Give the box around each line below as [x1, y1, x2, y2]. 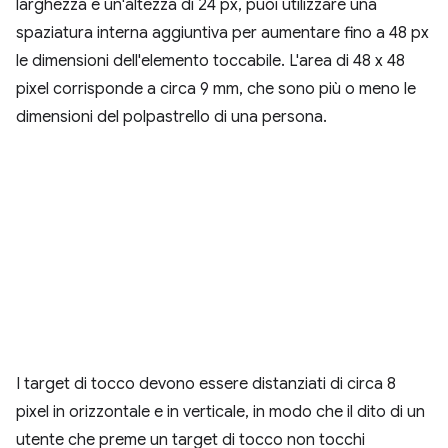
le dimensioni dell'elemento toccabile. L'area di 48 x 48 [16, 51, 405, 71]
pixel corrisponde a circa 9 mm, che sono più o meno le [16, 79, 416, 99]
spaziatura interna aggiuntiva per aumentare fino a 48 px [16, 23, 429, 43]
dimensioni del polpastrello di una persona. [16, 107, 327, 127]
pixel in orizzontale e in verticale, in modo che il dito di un [16, 402, 425, 422]
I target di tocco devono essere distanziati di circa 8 [16, 374, 396, 394]
